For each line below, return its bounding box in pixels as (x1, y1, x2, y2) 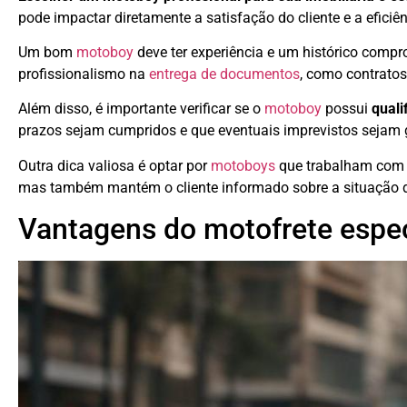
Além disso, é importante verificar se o (18, 100, 264, 118)
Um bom (18, 44, 76, 61)
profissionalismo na (18, 65, 149, 83)
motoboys (211, 156, 275, 174)
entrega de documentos (149, 65, 300, 83)
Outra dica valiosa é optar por (18, 156, 211, 174)
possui (322, 100, 372, 118)
